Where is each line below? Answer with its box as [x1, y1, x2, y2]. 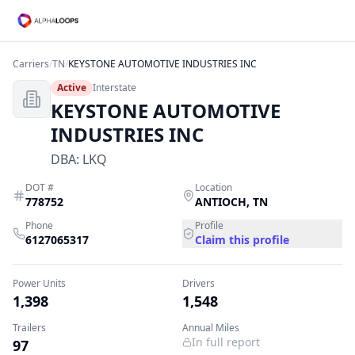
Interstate [93, 81, 136, 94]
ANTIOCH [195, 194, 246, 209]
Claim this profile [195, 232, 289, 247]
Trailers [13, 321, 46, 334]
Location [195, 181, 232, 194]
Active [57, 81, 86, 94]
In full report [192, 334, 260, 349]
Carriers [13, 57, 49, 71]
